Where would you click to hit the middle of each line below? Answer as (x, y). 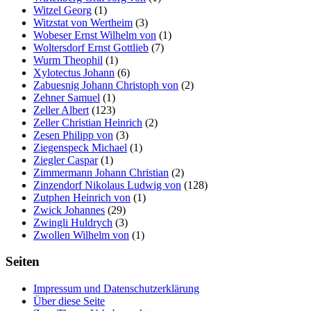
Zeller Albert (61, 110)
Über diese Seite (69, 301)
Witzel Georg (62, 10)
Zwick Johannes (69, 210)
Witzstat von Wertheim (83, 22)
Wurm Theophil (68, 60)
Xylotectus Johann (74, 72)
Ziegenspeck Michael (80, 147)
